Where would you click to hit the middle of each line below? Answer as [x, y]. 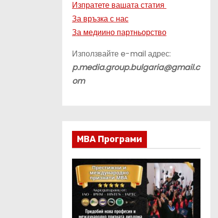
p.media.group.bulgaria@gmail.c [136, 67]
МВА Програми [109, 139]
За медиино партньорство [119, 32]
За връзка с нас [100, 19]
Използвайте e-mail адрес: [121, 54]
